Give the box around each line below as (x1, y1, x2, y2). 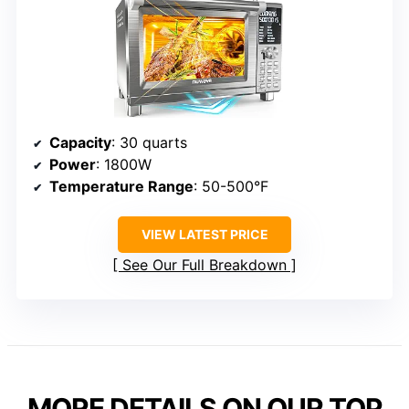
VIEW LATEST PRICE (141, 225, 268, 242)
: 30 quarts (111, 132, 187, 152)
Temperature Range (49, 176, 194, 195)
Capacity (49, 132, 111, 152)
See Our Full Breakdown (122, 255, 287, 274)
